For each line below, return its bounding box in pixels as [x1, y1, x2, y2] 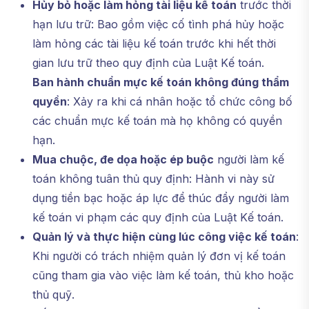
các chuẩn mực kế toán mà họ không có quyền [32, 114, 282, 128]
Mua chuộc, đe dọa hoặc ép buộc [32, 152, 214, 166]
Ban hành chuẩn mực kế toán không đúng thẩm [32, 75, 289, 89]
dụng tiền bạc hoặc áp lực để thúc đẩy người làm [32, 191, 289, 205]
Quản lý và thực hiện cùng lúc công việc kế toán [32, 230, 296, 243]
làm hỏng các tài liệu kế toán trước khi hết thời [32, 37, 276, 50]
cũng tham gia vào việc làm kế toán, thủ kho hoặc [32, 268, 294, 282]
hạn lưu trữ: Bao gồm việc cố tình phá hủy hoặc [32, 17, 284, 31]
